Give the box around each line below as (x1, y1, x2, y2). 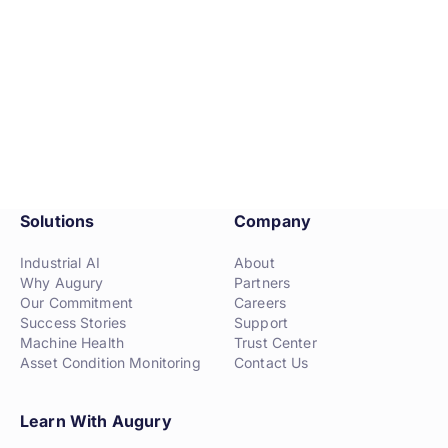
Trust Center (234, 334, 317, 351)
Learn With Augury (20, 411, 172, 431)
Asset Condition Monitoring (20, 354, 201, 371)
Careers (234, 294, 286, 311)
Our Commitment (20, 294, 133, 311)
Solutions (20, 211, 95, 231)
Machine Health (20, 334, 124, 351)
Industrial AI (20, 254, 100, 271)
